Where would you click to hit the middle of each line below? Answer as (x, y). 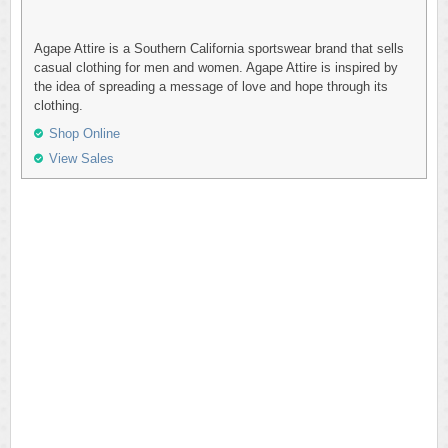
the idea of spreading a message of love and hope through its (211, 86)
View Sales (81, 158)
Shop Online (84, 133)
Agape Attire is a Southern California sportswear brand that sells (219, 48)
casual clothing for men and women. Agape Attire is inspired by (216, 67)
